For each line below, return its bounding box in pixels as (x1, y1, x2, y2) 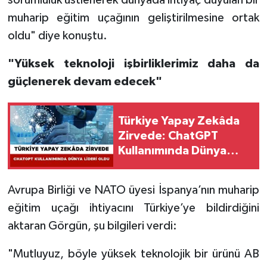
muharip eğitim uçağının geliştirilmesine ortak (7, 12, 260, 24)
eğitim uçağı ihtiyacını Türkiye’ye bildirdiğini (7, 202, 260, 215)
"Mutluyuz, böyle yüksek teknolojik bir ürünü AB (7, 248, 260, 260)
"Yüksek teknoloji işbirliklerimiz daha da (7, 58, 260, 70)
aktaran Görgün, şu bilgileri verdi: (7, 220, 177, 232)
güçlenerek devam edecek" (7, 76, 162, 88)
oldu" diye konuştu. (7, 30, 107, 42)
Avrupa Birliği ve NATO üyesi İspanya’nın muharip (7, 184, 260, 197)
